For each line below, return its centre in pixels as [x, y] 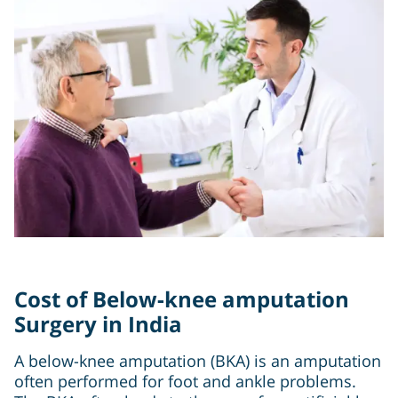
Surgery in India [98, 324]
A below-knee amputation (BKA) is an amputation [198, 361]
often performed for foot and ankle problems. [185, 382]
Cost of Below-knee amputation [182, 299]
